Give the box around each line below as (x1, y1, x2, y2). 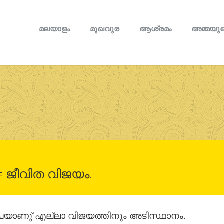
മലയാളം (39, 23, 70, 34)
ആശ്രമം (139, 23, 171, 34)
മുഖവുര (90, 23, 119, 34)
